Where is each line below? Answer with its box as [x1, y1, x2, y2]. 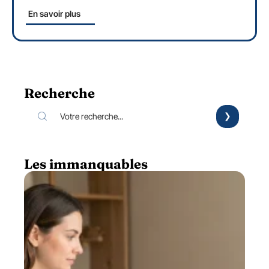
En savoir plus [28, 8, 80, 19]
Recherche [24, 84, 95, 101]
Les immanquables [24, 155, 148, 172]
